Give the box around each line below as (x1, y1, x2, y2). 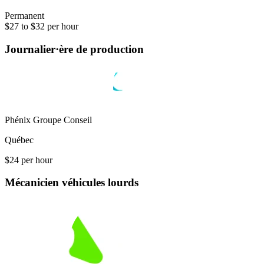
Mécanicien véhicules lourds (5, 176, 138, 189)
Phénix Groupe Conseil (5, 114, 92, 125)
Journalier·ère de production (5, 43, 144, 55)
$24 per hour (5, 154, 52, 165)
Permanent (5, 11, 44, 21)
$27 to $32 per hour (5, 21, 78, 32)
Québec (5, 134, 34, 145)
